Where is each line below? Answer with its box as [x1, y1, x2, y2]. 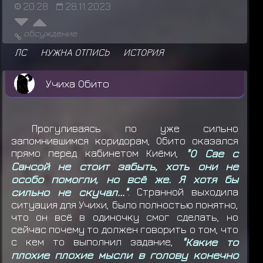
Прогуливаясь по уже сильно [32, 122, 239, 134]
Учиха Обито [45, 76, 109, 90]
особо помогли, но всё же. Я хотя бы [11, 172, 239, 186]
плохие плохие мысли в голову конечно [11, 248, 239, 261]
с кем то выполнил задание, [11, 235, 183, 248]
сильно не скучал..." [11, 185, 128, 198]
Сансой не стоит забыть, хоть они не [11, 159, 239, 173]
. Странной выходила [127, 185, 239, 198]
